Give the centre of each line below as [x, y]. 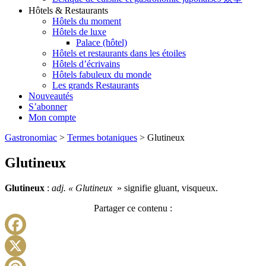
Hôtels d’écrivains [86, 64]
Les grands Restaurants [96, 85]
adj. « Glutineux [83, 188]
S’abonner [48, 107]
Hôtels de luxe [79, 32]
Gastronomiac [31, 138]
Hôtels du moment [87, 21]
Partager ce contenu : [133, 208]
